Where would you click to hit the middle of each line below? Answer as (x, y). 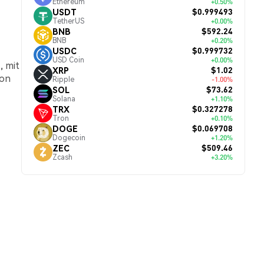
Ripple (63, 79)
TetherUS (68, 21)
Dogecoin (69, 137)
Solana (64, 98)
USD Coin (68, 60)
